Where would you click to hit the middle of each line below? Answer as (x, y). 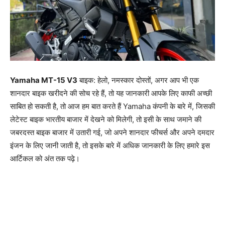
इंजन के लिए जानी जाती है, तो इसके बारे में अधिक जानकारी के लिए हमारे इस (110, 145)
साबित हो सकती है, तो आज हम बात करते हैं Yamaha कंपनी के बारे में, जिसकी (113, 106)
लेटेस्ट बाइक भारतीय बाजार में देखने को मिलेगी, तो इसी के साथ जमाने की (106, 119)
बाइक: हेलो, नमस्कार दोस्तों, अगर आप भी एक (138, 80)
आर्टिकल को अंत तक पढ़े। (45, 158)
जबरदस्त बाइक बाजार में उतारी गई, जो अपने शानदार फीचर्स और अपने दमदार (112, 132)
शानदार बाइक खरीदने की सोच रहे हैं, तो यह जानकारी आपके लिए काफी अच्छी (111, 93)
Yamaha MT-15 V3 (44, 80)
